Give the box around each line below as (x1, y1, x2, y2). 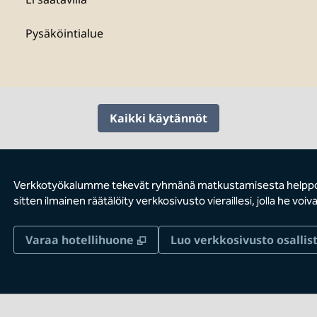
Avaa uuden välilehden (151, 231, 281, 247)
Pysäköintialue (25, 25, 103, 41)
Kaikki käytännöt (110, 110, 207, 126)
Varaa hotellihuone (25, 232, 134, 248)
